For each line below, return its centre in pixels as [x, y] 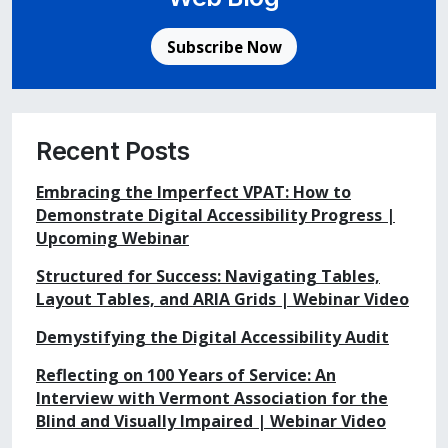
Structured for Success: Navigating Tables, [208, 276]
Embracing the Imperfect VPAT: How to [193, 192]
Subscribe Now [224, 46]
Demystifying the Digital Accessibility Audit [212, 337]
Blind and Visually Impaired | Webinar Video [211, 421]
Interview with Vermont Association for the [212, 398]
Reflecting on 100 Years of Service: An [186, 375]
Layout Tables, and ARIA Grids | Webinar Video [222, 299]
